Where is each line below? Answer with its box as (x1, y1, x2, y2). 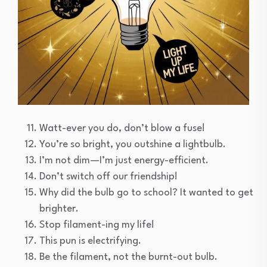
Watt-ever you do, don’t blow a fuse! (39, 123, 205, 133)
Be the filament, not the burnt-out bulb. (39, 252, 218, 262)
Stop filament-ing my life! (39, 219, 154, 230)
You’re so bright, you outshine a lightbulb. (39, 139, 226, 150)
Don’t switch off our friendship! (39, 171, 178, 182)
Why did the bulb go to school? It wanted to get (39, 187, 253, 198)
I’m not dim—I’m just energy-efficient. (39, 155, 209, 166)
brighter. (39, 203, 79, 214)
